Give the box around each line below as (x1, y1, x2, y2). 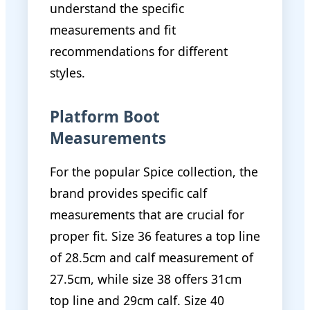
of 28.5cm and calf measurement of (50, 248, 253, 266)
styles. (50, 64, 85, 81)
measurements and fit (50, 21, 176, 38)
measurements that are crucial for (50, 206, 244, 223)
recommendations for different (50, 42, 228, 60)
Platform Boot (50, 105, 160, 127)
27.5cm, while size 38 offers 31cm (50, 270, 241, 287)
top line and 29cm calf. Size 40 (50, 291, 224, 309)
